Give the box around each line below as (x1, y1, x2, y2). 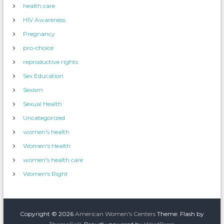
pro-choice (23, 44, 54, 51)
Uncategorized (23, 114, 65, 121)
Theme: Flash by (155, 210, 204, 217)
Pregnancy (23, 30, 55, 37)
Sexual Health (23, 100, 62, 107)
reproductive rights (23, 58, 78, 65)
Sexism (23, 86, 43, 93)
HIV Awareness (23, 16, 66, 23)
